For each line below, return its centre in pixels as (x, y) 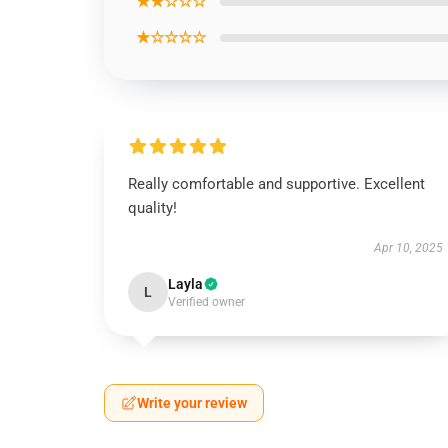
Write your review (192, 403)
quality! (152, 208)
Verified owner (206, 302)
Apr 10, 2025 (408, 248)
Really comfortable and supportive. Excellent (276, 184)
